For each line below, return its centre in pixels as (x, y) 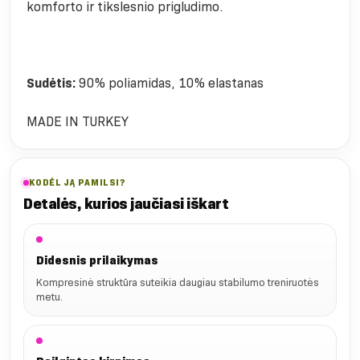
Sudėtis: (51, 84)
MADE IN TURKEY (78, 122)
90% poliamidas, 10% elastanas (170, 84)
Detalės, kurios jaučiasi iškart (126, 204)
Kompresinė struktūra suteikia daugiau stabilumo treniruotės (178, 282)
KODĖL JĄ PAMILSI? (77, 183)
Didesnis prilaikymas (97, 261)
